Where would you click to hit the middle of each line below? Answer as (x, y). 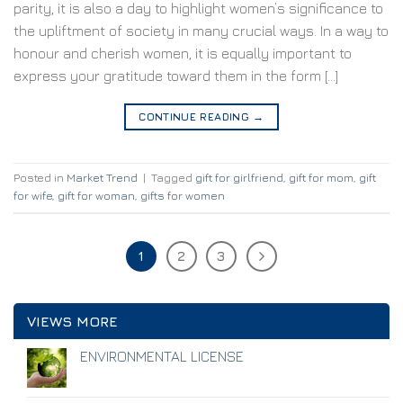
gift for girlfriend (239, 178)
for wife (33, 196)
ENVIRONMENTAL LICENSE (162, 356)
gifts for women (183, 196)
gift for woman (96, 196)
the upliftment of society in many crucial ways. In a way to (201, 30)
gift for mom (321, 178)
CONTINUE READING (196, 116)
